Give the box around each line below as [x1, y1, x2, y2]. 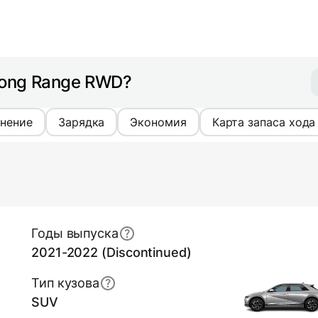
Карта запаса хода [212, 115, 316, 130]
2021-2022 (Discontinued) [31, 245, 192, 261]
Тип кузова [31, 275, 100, 291]
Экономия [130, 115, 187, 130]
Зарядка [57, 115, 105, 130]
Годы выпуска [31, 226, 119, 241]
